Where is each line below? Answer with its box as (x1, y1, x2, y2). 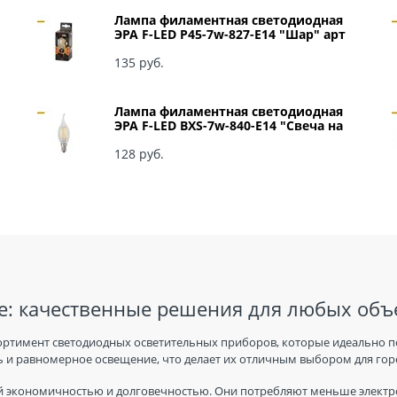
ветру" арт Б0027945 (114, 131, 245, 149)
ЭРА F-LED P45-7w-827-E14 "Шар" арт (114, 26, 346, 43)
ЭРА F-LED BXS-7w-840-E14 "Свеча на (114, 117, 343, 135)
